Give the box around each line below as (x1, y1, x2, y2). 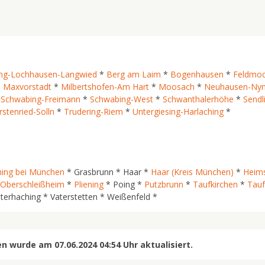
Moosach (159, 81, 195, 92)
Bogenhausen (170, 69, 224, 80)
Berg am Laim (106, 69, 161, 80)
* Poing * (104, 179, 144, 190)
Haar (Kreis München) (151, 166, 234, 177)
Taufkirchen (193, 179, 238, 190)
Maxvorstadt (3, 81, 51, 92)
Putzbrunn (144, 179, 183, 190)
